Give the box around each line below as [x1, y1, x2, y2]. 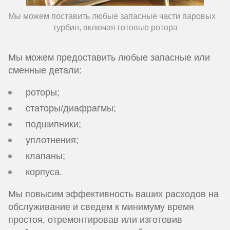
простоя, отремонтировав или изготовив [8, 215, 182, 225]
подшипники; [26, 119, 81, 130]
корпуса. [26, 167, 62, 178]
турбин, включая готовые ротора [52, 23, 178, 32]
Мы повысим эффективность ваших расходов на [8, 189, 219, 200]
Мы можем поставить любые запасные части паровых [8, 12, 216, 21]
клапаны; [26, 151, 65, 162]
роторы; [26, 87, 60, 98]
